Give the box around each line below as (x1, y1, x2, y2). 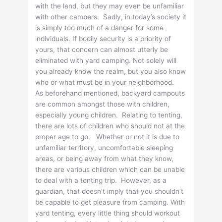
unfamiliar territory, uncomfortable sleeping (35, 144, 173, 152)
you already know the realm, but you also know (35, 67, 186, 76)
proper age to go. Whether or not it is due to (35, 133, 180, 141)
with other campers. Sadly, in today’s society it (35, 13, 187, 21)
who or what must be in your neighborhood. (35, 78, 174, 87)
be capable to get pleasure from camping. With (35, 198, 185, 207)
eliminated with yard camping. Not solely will (35, 56, 177, 65)
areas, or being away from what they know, (35, 155, 174, 163)
